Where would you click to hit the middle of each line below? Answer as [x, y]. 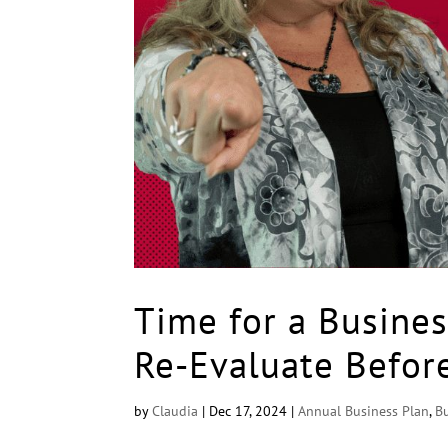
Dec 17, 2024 [248, 410]
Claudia [175, 410]
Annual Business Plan [364, 410]
